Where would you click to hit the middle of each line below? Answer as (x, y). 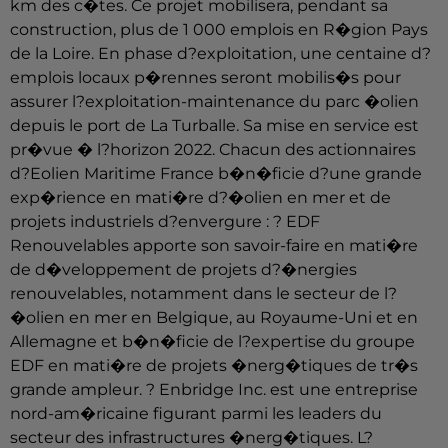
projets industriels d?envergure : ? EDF (165, 222)
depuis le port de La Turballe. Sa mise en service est (214, 126)
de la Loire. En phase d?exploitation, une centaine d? (220, 54)
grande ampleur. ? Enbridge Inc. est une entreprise (214, 390)
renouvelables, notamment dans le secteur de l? (203, 294)
